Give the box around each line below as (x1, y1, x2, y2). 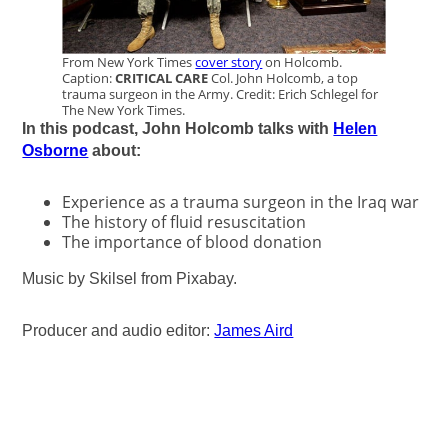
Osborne (22, 142, 89, 160)
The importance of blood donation (62, 231, 323, 254)
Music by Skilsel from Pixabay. (22, 270, 238, 288)
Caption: (62, 69, 116, 88)
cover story (195, 53, 263, 72)
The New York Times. (62, 101, 186, 120)
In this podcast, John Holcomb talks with (22, 120, 334, 138)
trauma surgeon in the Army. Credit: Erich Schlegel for (62, 85, 379, 104)
